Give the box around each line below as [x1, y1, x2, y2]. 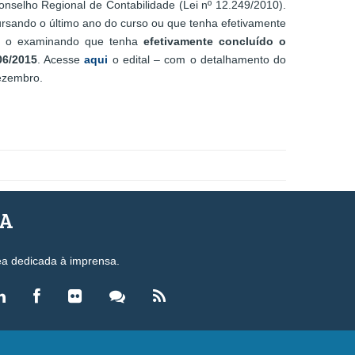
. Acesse [37, 53, 85, 67]
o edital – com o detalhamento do [112, 53, 287, 67]
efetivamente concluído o [143, 35, 287, 48]
